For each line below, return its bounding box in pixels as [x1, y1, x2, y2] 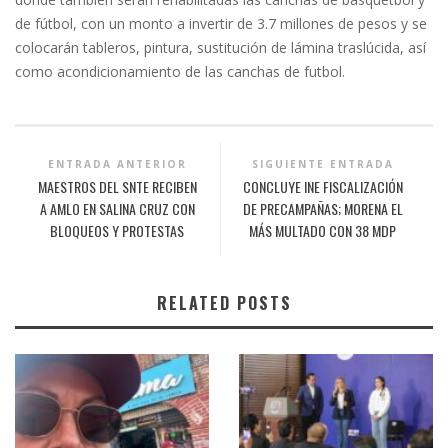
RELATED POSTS [156, 290, 292, 315]
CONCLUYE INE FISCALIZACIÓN [242, 175, 403, 197]
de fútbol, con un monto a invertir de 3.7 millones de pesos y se [15, 13, 427, 33]
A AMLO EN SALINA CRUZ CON [39, 197, 195, 219]
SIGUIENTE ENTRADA [251, 156, 394, 171]
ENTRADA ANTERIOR [47, 156, 187, 171]
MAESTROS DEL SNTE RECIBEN [37, 175, 197, 197]
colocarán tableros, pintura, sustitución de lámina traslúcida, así [15, 37, 426, 57]
